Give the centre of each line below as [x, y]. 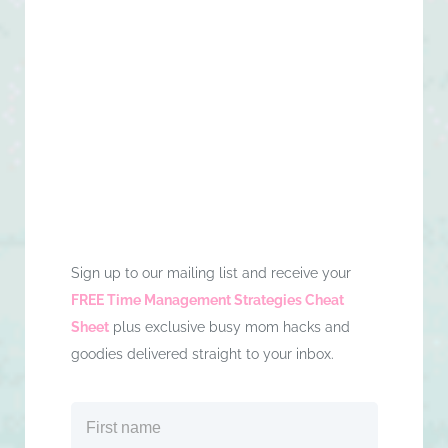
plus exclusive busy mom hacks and [230, 326]
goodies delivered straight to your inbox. [203, 353]
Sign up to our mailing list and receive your [211, 272]
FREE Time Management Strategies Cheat [208, 299]
